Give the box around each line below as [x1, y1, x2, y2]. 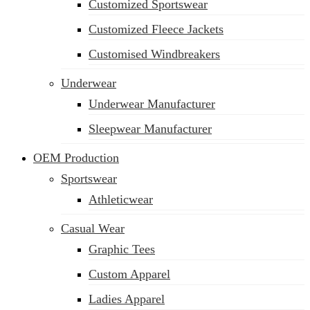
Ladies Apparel [89, 292, 165, 306]
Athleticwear [89, 192, 153, 206]
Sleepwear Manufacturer [89, 122, 212, 136]
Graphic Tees [89, 242, 155, 256]
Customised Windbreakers [89, 47, 220, 61]
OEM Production [33, 151, 119, 165]
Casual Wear [61, 221, 125, 235]
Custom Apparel [89, 267, 170, 281]
